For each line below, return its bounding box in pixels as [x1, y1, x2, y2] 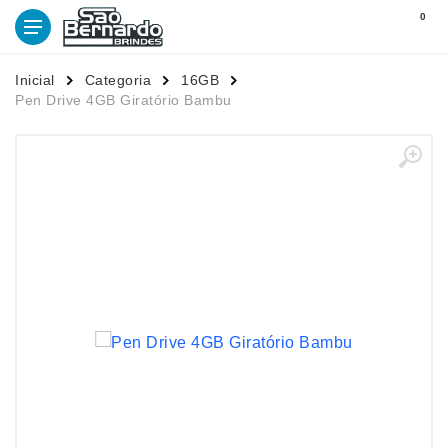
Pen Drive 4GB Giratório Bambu [15, 92, 232, 108]
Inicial [15, 72, 55, 88]
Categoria [84, 72, 151, 88]
